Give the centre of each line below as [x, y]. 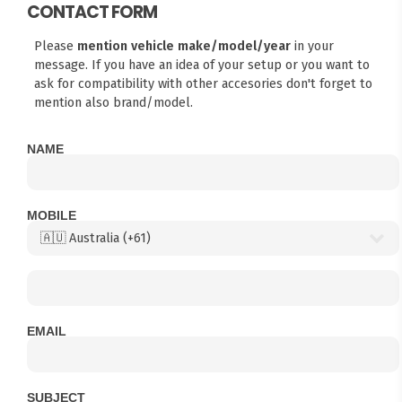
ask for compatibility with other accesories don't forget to [203, 83]
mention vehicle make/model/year [184, 45]
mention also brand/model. [113, 102]
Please [55, 45]
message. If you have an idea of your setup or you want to [201, 64]
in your [312, 45]
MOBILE [52, 215]
